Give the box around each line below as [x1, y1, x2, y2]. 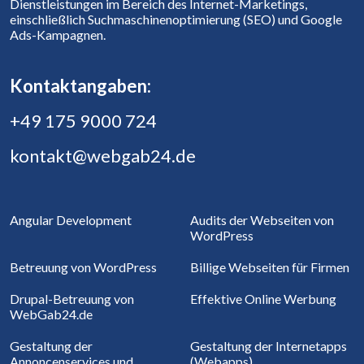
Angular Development [10, 212, 132, 228]
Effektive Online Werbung [190, 291, 336, 307]
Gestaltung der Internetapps [190, 338, 347, 354]
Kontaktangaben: [10, 75, 151, 97]
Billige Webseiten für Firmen [190, 259, 349, 275]
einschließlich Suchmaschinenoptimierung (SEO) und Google [10, 11, 342, 28]
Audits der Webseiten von [190, 212, 334, 228]
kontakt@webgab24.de [10, 145, 196, 167]
